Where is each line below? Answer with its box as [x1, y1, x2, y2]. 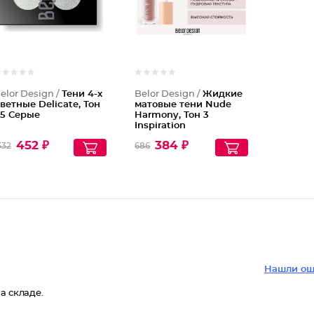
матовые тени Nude [135, 100, 232, 109]
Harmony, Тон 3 [135, 111, 210, 120]
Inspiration [135, 121, 186, 130]
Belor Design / [135, 90, 203, 99]
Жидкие [203, 90, 243, 99]
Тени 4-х [61, 90, 102, 99]
